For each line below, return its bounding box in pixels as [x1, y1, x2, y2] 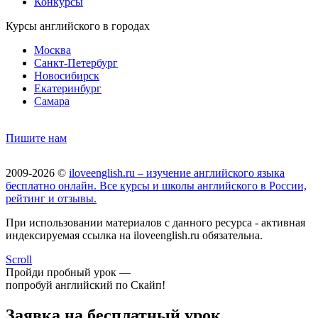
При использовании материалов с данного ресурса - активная [6, 216, 305, 229]
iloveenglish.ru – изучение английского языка [69, 167, 285, 180]
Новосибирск [34, 70, 99, 82]
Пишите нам [6, 132, 67, 145]
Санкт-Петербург [34, 57, 118, 70]
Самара [34, 95, 70, 108]
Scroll [6, 253, 32, 266]
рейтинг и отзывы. [6, 192, 97, 205]
